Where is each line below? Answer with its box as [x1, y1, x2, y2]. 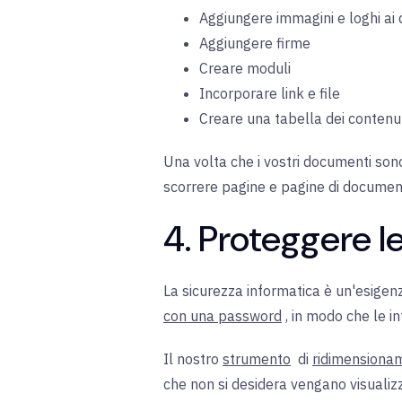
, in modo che [285, 307, 373, 326]
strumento [223, 350, 291, 369]
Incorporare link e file [199, 84, 340, 103]
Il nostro [163, 350, 219, 369]
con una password [163, 307, 282, 326]
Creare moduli [199, 59, 291, 78]
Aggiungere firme [199, 34, 310, 53]
